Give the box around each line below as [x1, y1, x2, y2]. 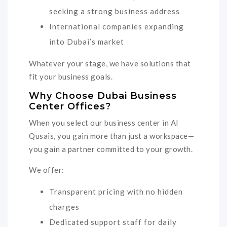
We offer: [29, 165, 64, 174]
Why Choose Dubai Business [29, 90, 177, 102]
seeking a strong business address [49, 7, 180, 16]
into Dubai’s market [49, 37, 124, 47]
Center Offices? [29, 101, 111, 112]
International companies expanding [49, 22, 184, 31]
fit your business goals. [29, 72, 112, 82]
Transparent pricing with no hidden [49, 186, 183, 196]
